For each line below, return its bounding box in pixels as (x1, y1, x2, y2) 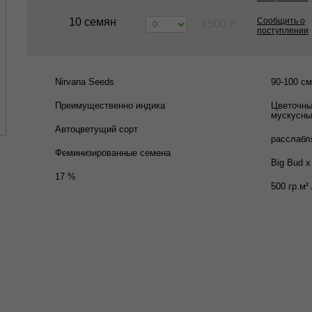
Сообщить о (256, 16, 305, 26)
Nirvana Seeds (55, 77, 114, 87)
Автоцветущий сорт (55, 124, 138, 134)
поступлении (256, 26, 309, 36)
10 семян (69, 16, 116, 28)
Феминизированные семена (55, 148, 171, 158)
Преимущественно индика (55, 100, 165, 111)
